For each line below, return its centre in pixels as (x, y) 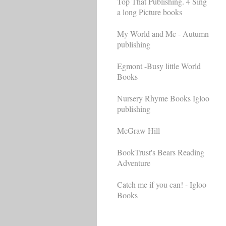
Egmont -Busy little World (159, 66)
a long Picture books (150, 12)
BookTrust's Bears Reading (161, 152)
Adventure (134, 162)
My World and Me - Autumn (163, 33)
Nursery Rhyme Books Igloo (163, 98)
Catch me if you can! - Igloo (162, 184)
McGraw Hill (138, 130)
